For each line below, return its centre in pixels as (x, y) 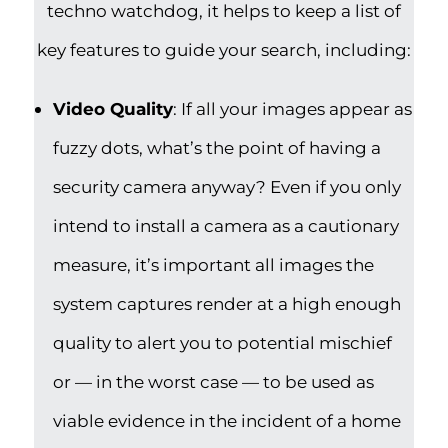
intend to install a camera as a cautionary (226, 225)
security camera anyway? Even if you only (227, 186)
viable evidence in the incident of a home (227, 420)
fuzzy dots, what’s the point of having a (217, 147)
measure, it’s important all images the (214, 264)
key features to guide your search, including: (224, 49)
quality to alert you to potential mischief (223, 342)
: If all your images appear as (293, 108)
